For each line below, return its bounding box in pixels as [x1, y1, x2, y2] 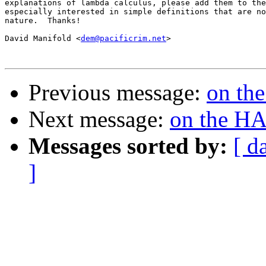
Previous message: [28, 80, 207, 106]
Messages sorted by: [28, 133, 227, 159]
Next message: [28, 106, 170, 132]
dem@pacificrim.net [81, 34, 166, 43]
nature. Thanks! [5, 16, 81, 26]
